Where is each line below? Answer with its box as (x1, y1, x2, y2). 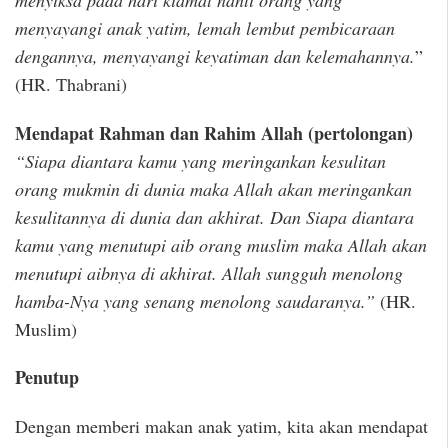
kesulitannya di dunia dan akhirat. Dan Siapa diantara (15, 204, 414, 229)
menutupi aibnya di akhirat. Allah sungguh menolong (15, 260, 403, 285)
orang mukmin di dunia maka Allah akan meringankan (15, 176, 412, 201)
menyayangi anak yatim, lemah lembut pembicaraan (15, 16, 395, 41)
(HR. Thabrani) (15, 72, 127, 97)
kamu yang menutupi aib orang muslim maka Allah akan (15, 232, 427, 257)
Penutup (15, 364, 79, 391)
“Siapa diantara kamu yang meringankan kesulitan (15, 148, 386, 173)
